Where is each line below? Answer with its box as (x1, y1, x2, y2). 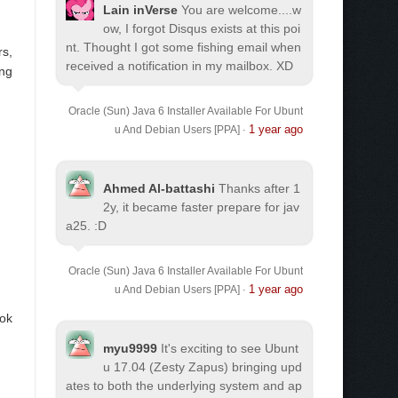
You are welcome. (181, 3, 282, 17)
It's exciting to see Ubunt (161, 341, 298, 355)
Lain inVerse (103, 3, 178, 17)
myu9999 (103, 341, 157, 355)
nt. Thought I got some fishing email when (66, 40, 301, 54)
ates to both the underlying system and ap (66, 378, 302, 393)
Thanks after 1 (219, 181, 300, 195)
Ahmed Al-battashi (103, 181, 215, 195)
